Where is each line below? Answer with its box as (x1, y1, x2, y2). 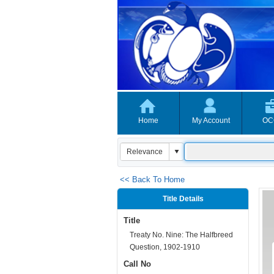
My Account (191, 116, 230, 125)
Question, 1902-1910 (130, 243, 200, 251)
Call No (124, 259, 151, 268)
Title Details (162, 194, 204, 203)
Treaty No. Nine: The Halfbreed (130, 231, 233, 239)
